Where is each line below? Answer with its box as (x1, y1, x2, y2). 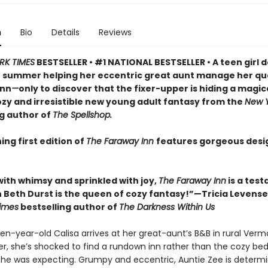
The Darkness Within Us (118, 201, 215, 213)
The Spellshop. (52, 109, 112, 121)
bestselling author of (18, 201, 119, 213)
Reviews (98, 26, 132, 38)
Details (51, 26, 80, 38)
